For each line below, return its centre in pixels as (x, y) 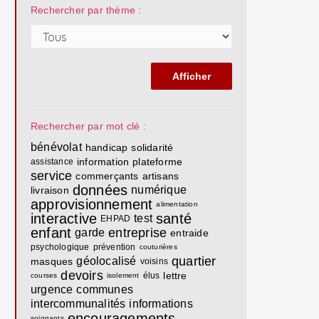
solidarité (152, 147)
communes (105, 289)
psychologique (60, 247)
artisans (161, 176)
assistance (52, 162)
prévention (114, 247)
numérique (159, 190)
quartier (194, 261)
